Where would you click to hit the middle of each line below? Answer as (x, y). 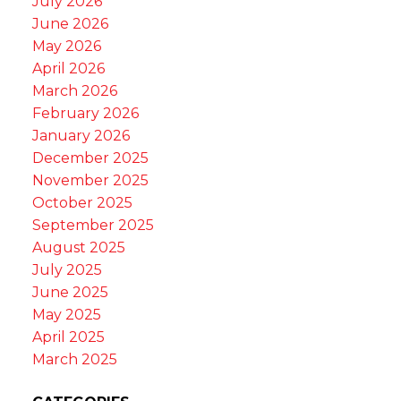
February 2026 (85, 114)
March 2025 (74, 360)
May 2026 (66, 47)
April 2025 (68, 337)
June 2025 (70, 293)
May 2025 (66, 315)
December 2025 (90, 158)
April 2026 (68, 69)
